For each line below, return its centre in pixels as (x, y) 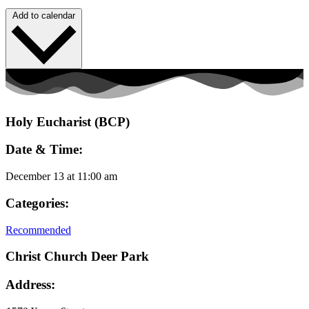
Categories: (37, 203)
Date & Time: (44, 150)
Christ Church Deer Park (77, 257)
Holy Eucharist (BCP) (68, 121)
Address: (30, 285)
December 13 (35, 177)
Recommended (38, 230)
